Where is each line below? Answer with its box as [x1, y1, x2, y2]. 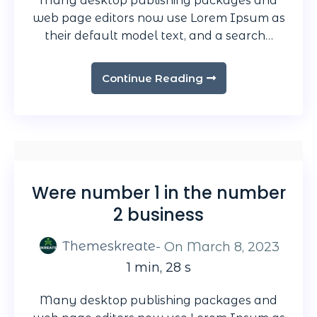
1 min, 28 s [126, 260, 191, 275]
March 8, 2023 [187, 238, 279, 255]
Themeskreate [62, 238, 156, 254]
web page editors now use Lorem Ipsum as [32, 11, 285, 25]
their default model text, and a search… [44, 28, 273, 42]
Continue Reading [101, 71, 203, 85]
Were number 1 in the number [31, 180, 286, 204]
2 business [113, 202, 204, 226]
